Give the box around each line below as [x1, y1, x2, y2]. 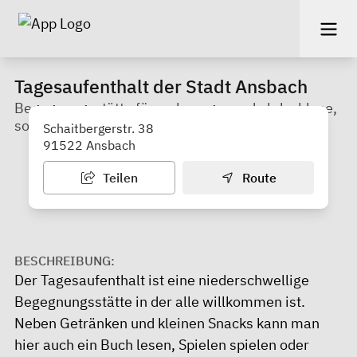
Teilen [99, 169, 138, 186]
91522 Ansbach [43, 136, 135, 153]
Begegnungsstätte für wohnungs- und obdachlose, [14, 98, 337, 117]
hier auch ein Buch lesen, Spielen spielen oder [14, 335, 309, 354]
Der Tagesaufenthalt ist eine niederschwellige [14, 270, 309, 289]
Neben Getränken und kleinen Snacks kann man [14, 313, 320, 332]
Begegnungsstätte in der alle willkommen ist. [14, 292, 305, 311]
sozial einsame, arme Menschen [14, 116, 222, 135]
